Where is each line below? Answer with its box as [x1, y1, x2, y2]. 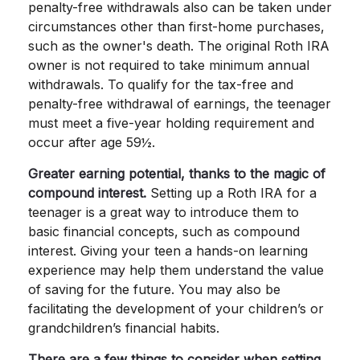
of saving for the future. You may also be [28, 280, 280, 297]
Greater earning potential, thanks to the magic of [28, 165, 325, 182]
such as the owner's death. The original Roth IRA [28, 37, 329, 54]
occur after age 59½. [28, 133, 155, 150]
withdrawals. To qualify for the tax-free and [28, 76, 293, 92]
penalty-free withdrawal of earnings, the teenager [28, 95, 331, 112]
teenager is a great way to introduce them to [28, 203, 299, 220]
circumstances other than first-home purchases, [28, 18, 325, 35]
